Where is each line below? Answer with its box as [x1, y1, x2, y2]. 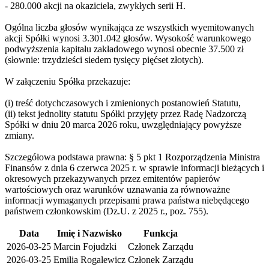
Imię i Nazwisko [57, 228, 122, 238]
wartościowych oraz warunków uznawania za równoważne [5, 184, 230, 195]
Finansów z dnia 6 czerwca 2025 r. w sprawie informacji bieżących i [5, 162, 264, 173]
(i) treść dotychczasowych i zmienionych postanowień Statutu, [5, 97, 241, 108]
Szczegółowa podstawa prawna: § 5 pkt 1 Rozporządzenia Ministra [5, 151, 260, 162]
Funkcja [144, 228, 178, 238]
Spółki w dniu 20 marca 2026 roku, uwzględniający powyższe [5, 119, 241, 130]
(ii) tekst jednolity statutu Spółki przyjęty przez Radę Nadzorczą [5, 108, 246, 119]
